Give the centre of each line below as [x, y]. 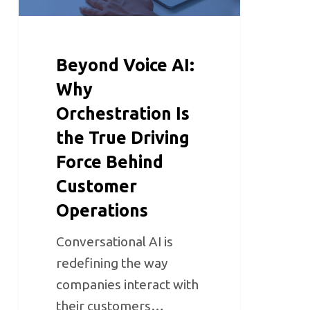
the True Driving [123, 138]
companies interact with [128, 285]
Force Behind [110, 162]
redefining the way [112, 263]
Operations [102, 211]
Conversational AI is [115, 242]
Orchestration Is [123, 114]
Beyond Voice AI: [126, 65]
